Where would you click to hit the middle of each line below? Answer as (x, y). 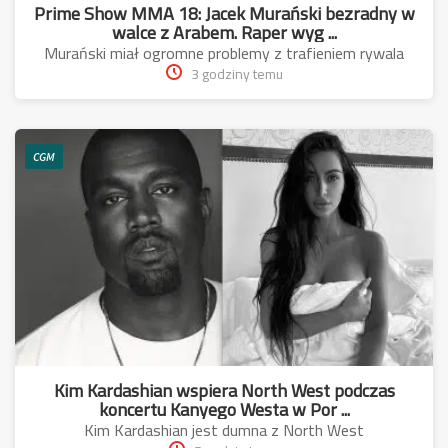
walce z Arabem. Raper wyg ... (224, 32)
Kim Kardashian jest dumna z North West (224, 429)
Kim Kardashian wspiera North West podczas (224, 390)
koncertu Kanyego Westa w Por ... (224, 409)
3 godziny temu (236, 73)
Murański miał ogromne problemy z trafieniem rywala (224, 52)
